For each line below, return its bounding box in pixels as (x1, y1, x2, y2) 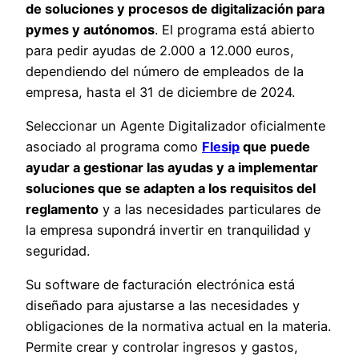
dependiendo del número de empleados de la (26, 63, 304, 79)
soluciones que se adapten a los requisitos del (26, 180, 316, 197)
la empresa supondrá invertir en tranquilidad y (26, 222, 311, 239)
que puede (240, 139, 310, 155)
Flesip (202, 139, 240, 155)
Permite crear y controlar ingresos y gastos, (26, 339, 298, 356)
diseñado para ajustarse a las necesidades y (26, 297, 300, 314)
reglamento (26, 201, 99, 218)
